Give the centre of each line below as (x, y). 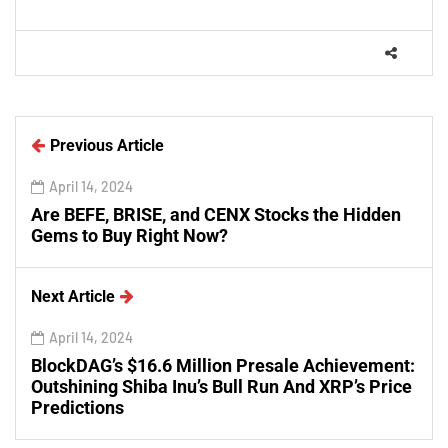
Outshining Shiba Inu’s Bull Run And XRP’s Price (221, 386)
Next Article (73, 296)
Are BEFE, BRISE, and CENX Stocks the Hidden (216, 214)
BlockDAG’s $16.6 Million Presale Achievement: (223, 365)
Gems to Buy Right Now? (129, 235)
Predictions (77, 407)
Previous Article (107, 145)
